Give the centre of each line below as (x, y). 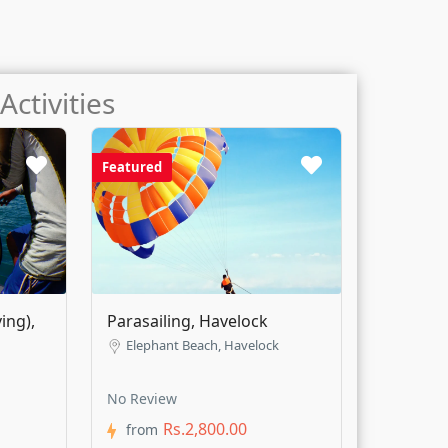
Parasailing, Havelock (188, 321)
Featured (132, 167)
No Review (142, 399)
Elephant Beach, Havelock (203, 345)
